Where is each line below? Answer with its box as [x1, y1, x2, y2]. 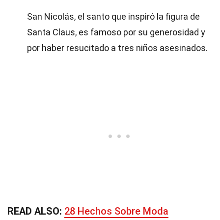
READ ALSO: [7, 205, 64, 217]
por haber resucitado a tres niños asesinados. [27, 43, 208, 53]
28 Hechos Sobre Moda [64, 205, 168, 217]
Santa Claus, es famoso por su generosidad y [27, 27, 205, 37]
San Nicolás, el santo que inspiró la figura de [27, 11, 200, 22]
